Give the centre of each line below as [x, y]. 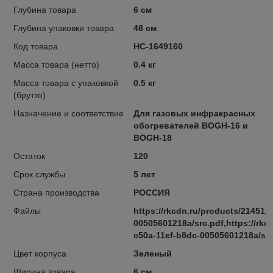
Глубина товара [45, 9]
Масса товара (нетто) [56, 64]
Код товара [36, 46]
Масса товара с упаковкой [66, 83]
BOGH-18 [152, 137]
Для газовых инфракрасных [194, 113]
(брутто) [30, 95]
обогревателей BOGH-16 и [190, 125]
